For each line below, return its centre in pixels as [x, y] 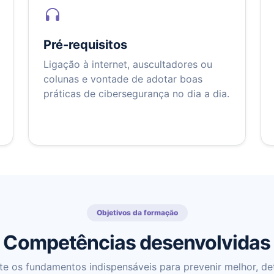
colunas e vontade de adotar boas [123, 79]
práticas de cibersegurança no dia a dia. [136, 94]
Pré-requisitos [85, 45]
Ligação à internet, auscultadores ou [128, 65]
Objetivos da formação [137, 213]
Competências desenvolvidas [137, 243]
